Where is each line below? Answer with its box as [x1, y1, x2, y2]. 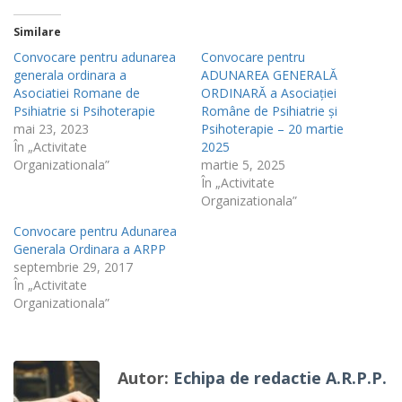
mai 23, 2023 [13, 120, 89, 137]
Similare [13, 24, 61, 39]
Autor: [118, 367, 173, 389]
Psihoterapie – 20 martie [201, 120, 344, 137]
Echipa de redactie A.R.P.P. [173, 367, 387, 389]
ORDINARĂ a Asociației [201, 84, 336, 101]
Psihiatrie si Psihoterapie [13, 102, 155, 119]
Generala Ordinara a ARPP [13, 240, 166, 258]
